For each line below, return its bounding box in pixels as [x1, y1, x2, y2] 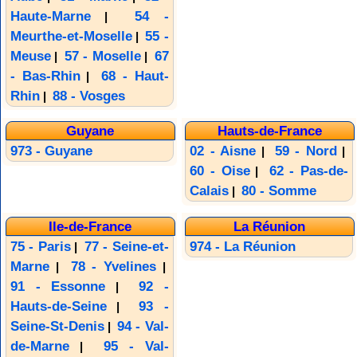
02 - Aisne [190, 143, 257, 159]
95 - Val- [103, 338, 169, 354]
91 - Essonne [10, 278, 106, 294]
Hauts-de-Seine [10, 298, 107, 314]
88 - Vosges [52, 88, 125, 104]
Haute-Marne [10, 8, 91, 24]
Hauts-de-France [217, 123, 322, 139]
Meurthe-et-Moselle [10, 28, 132, 44]
